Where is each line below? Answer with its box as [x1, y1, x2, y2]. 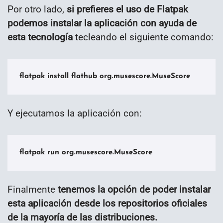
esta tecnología [7, 31, 73, 43]
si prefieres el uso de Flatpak [67, 3, 188, 15]
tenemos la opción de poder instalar [58, 184, 211, 196]
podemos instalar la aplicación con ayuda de [7, 17, 197, 29]
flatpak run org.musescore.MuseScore [19, 149, 152, 157]
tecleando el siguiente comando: [73, 31, 214, 43]
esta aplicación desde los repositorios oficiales [7, 198, 207, 210]
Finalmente [7, 184, 58, 196]
